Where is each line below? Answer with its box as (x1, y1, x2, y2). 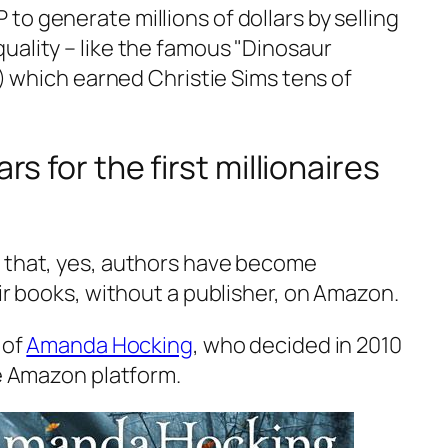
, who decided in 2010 (192, 329, 402, 360)
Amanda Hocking (26, 329, 193, 360)
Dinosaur (242, 32, 332, 63)
